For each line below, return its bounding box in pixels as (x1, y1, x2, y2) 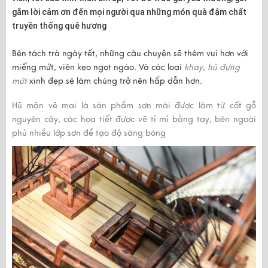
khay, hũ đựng (184, 62, 240, 72)
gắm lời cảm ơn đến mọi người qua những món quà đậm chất (12, 7, 246, 17)
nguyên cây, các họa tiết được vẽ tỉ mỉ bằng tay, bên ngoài (12, 114, 256, 124)
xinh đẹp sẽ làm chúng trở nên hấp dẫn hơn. (29, 75, 202, 86)
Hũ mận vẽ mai (12, 100, 81, 111)
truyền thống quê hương (12, 20, 106, 31)
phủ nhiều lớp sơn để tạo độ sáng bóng (12, 127, 166, 138)
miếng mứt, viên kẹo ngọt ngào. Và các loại (12, 62, 184, 72)
